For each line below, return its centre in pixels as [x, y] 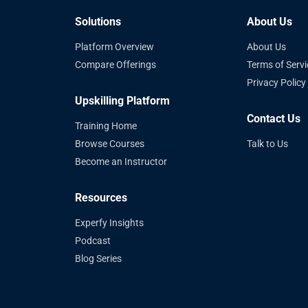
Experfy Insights [110, 223]
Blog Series [99, 258]
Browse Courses [110, 144]
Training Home [106, 126]
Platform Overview [115, 47]
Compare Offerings [116, 65]
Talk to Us [267, 144]
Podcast [93, 241]
